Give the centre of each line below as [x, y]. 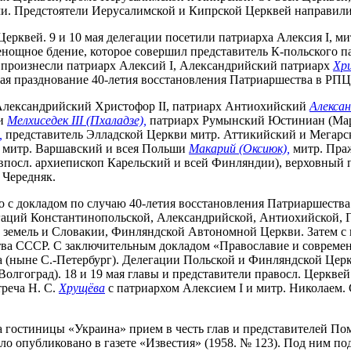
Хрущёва [82, 288]
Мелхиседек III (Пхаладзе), [77, 120]
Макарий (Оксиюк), [239, 148]
